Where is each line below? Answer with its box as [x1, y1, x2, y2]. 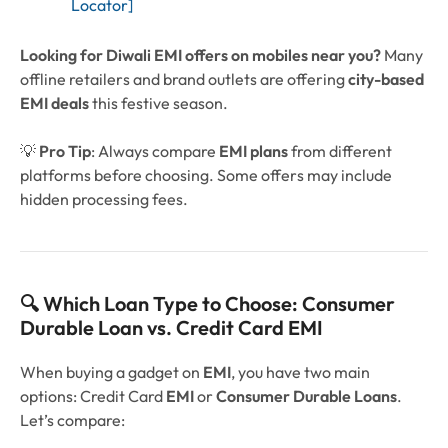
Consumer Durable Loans [216, 385, 397, 406]
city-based [348, 68, 424, 89]
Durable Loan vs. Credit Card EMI [20, 314, 323, 340]
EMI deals [20, 92, 89, 113]
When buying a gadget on [20, 361, 203, 382]
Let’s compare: [20, 409, 125, 430]
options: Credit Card [20, 385, 166, 406]
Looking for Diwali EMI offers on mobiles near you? [20, 44, 381, 65]
